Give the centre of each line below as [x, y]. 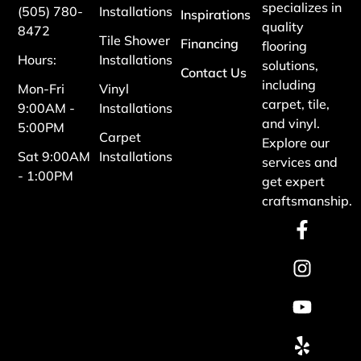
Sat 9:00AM [54, 156]
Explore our [295, 142]
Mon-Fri [41, 88]
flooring [284, 46]
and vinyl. [290, 123]
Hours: [37, 59]
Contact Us [214, 72]
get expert [293, 181]
